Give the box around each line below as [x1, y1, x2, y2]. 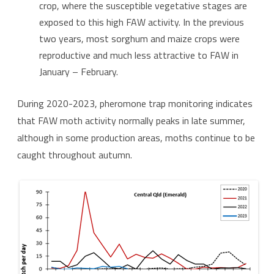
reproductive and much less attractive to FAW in [39, 48, 239, 63]
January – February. [39, 64, 118, 80]
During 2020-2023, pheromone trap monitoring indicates [17, 96, 253, 111]
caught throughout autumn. [17, 147, 132, 163]
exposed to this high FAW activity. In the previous [39, 15, 244, 30]
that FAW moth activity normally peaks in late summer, [17, 113, 245, 128]
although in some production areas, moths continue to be [17, 130, 255, 146]
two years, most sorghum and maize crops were [39, 31, 240, 46]
